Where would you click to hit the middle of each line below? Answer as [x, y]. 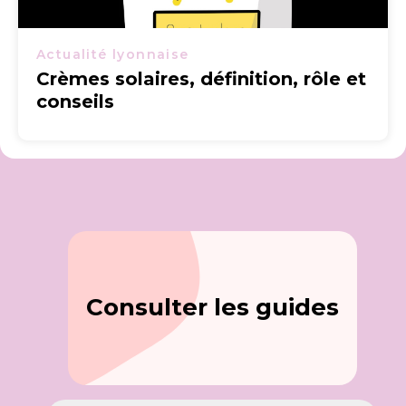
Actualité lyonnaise [113, 54]
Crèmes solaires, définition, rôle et [201, 79]
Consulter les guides [212, 307]
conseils [75, 101]
